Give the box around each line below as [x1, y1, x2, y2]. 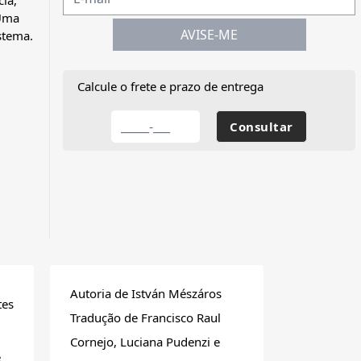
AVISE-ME [180, 26, 238, 44]
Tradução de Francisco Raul [70, 309, 221, 326]
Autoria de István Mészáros [70, 285, 222, 302]
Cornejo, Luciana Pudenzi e [70, 334, 220, 351]
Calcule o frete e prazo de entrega [77, 78, 263, 95]
